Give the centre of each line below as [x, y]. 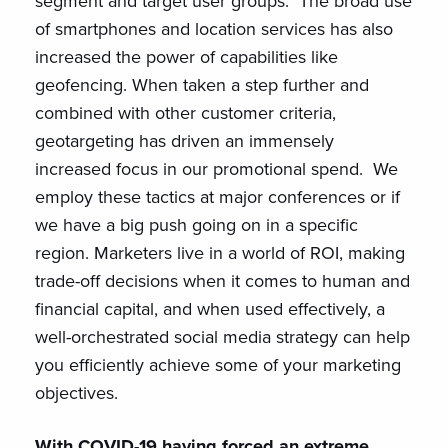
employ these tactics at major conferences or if [217, 197]
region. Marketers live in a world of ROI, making [220, 253]
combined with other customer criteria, [185, 113]
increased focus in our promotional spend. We [216, 169]
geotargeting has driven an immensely [184, 141]
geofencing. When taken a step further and [202, 85]
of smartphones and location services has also [214, 29]
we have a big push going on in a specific [196, 225]
